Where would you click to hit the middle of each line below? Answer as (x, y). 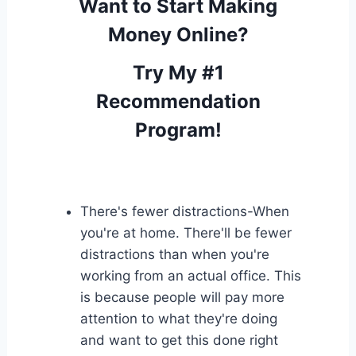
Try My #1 (178, 72)
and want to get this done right (179, 340)
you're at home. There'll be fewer (186, 232)
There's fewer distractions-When (184, 211)
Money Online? (178, 34)
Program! (178, 130)
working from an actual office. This (190, 275)
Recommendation (178, 101)
